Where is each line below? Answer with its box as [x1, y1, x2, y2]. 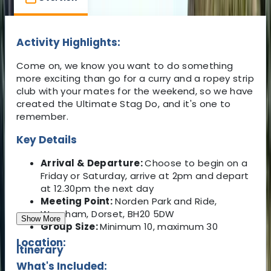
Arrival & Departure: [41, 156, 145, 169]
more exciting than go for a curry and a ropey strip [16, 71, 254, 85]
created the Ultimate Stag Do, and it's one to [16, 97, 231, 110]
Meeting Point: [41, 194, 113, 207]
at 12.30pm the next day [41, 181, 154, 195]
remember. [16, 109, 71, 123]
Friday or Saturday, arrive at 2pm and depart [41, 169, 249, 182]
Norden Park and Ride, [112, 194, 217, 207]
